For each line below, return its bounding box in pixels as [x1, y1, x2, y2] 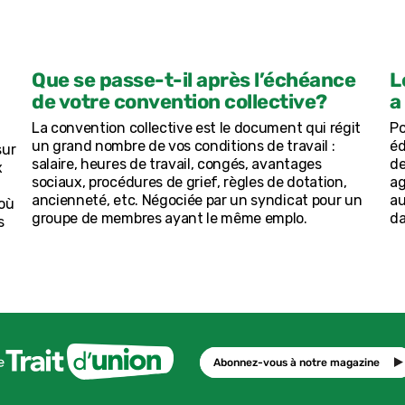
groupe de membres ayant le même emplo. [32, 210, 307, 228]
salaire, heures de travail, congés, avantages [32, 155, 322, 174]
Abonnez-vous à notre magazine [212, 356, 380, 370]
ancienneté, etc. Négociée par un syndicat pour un [32, 192, 363, 210]
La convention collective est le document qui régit [32, 119, 361, 137]
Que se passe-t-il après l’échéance [32, 68, 355, 93]
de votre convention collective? [32, 89, 327, 115]
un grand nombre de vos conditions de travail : [32, 137, 335, 155]
